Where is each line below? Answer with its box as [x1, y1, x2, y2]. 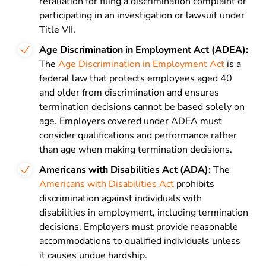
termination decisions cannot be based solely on [39, 100, 245, 113]
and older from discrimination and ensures [39, 86, 219, 99]
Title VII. [39, 23, 75, 36]
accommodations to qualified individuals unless [39, 235, 240, 248]
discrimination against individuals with [39, 192, 202, 205]
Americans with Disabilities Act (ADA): [39, 163, 211, 176]
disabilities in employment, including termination [39, 206, 248, 219]
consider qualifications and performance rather [39, 129, 237, 142]
